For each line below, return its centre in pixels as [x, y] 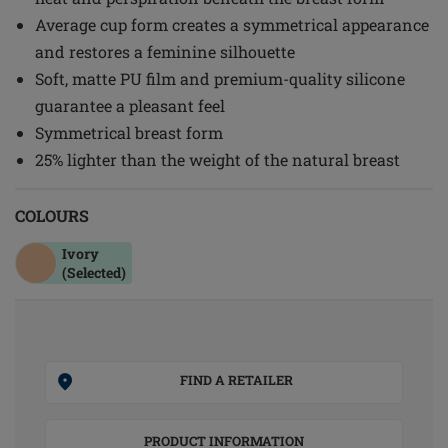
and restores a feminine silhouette [165, 51]
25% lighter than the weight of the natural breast [217, 159]
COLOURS [52, 215]
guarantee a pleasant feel [130, 105]
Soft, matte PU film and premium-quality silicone [220, 78]
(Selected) [94, 272]
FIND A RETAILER [236, 380]
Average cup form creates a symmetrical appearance [232, 24]
